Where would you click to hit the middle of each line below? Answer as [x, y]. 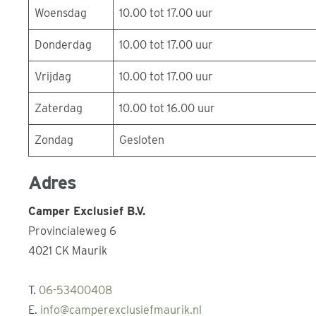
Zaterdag [59, 108]
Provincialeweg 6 [72, 231]
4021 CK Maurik [68, 251]
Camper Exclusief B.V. [87, 211]
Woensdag [61, 13]
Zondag [54, 140]
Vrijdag [53, 77]
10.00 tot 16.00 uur [167, 108]
